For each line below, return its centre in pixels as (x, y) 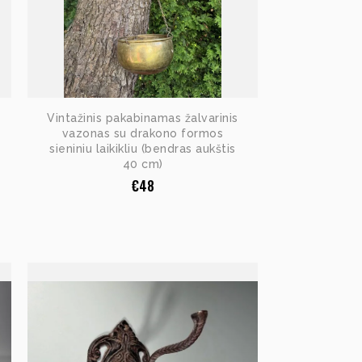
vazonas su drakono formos (143, 133)
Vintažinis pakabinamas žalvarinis (143, 118)
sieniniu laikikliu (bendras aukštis (143, 149)
